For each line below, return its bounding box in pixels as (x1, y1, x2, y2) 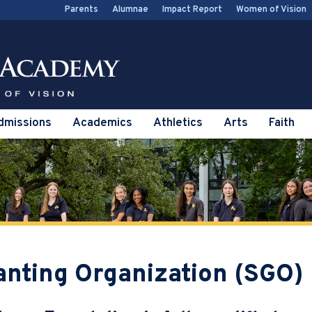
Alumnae (112, 4, 148, 15)
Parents (65, 4, 98, 15)
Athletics (153, 116, 203, 132)
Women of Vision (236, 4, 306, 15)
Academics (72, 116, 132, 132)
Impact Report (162, 4, 222, 15)
